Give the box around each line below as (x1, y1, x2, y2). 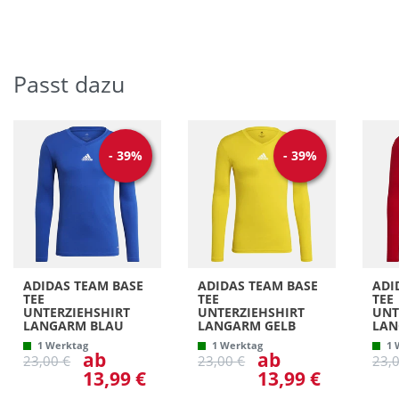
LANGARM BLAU (23, 316, 125, 334)
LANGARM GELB (198, 316, 297, 334)
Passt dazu (13, 69, 125, 100)
